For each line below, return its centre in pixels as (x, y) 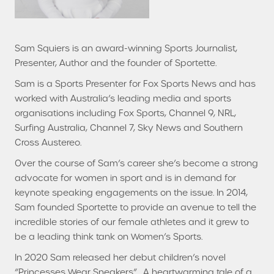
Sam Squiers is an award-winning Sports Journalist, (126, 48)
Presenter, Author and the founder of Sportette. (116, 63)
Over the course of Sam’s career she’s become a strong (136, 163)
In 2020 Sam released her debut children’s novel (120, 257)
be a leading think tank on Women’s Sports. (109, 236)
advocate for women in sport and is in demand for (125, 178)
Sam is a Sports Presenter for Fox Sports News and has (135, 83)
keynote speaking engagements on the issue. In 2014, (131, 192)
